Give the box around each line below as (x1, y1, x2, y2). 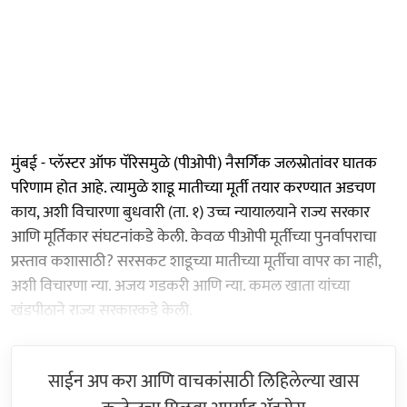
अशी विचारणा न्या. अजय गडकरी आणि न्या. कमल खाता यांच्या (11, 272, 350, 300)
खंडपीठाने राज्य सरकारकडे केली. (11, 296, 193, 324)
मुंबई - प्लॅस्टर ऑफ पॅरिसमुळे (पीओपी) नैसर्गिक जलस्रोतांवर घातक (11, 149, 377, 177)
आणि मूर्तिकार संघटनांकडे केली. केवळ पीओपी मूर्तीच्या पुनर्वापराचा (11, 223, 376, 251)
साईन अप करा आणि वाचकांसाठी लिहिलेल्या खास (48, 365, 359, 397)
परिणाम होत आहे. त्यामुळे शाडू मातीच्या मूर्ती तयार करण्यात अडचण (11, 174, 375, 202)
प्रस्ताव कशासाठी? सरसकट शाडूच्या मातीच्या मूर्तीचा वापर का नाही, (11, 247, 381, 275)
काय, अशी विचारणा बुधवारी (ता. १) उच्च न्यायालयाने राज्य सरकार (11, 198, 370, 226)
